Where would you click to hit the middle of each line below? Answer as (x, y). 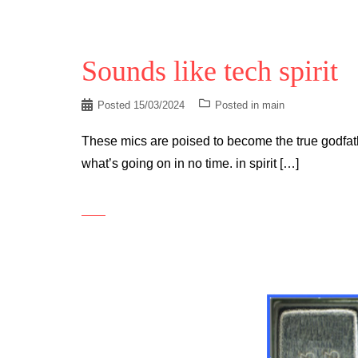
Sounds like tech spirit (210, 72)
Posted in (239, 105)
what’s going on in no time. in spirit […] (190, 164)
